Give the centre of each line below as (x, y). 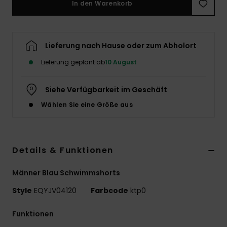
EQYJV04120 (55, 190)
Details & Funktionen (63, 150)
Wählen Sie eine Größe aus (87, 104)
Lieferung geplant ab (73, 62)
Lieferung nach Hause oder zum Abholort (121, 45)
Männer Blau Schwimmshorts (66, 173)
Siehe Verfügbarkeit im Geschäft (106, 89)
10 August (121, 62)
